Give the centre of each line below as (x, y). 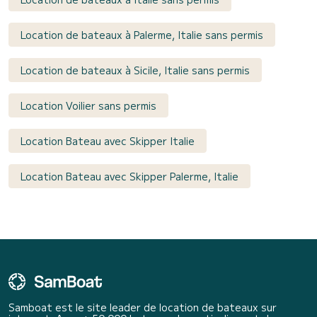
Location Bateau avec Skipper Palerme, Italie (129, 177)
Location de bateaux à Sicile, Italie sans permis (135, 70)
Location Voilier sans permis (88, 106)
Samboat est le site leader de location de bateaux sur (143, 307)
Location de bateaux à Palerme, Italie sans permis (142, 35)
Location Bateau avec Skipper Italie (108, 141)
